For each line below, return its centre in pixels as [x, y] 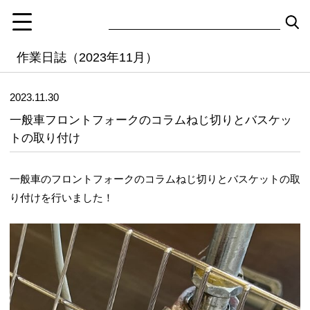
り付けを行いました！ [62, 198]
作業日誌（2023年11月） [87, 58]
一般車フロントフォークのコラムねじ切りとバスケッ [151, 120]
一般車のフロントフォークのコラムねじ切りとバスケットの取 [155, 179]
